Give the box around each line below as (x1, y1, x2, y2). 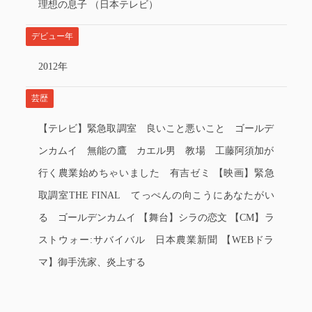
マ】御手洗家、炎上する (38, 257, 146, 267)
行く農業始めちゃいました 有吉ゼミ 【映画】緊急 (38, 168, 274, 178)
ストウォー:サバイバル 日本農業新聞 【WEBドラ (38, 235, 274, 245)
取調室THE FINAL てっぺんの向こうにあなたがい (38, 190, 274, 201)
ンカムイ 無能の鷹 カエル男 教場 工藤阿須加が (38, 146, 274, 156)
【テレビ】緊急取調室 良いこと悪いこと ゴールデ (38, 123, 274, 134)
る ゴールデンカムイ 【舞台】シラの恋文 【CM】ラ (38, 212, 274, 223)
